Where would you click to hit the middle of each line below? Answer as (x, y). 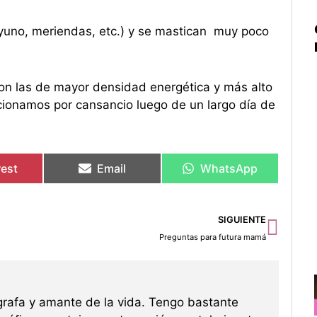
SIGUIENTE (242, 220)
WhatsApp (229, 169)
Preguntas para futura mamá (213, 237)
